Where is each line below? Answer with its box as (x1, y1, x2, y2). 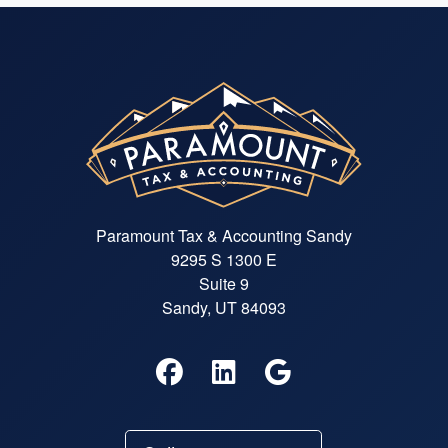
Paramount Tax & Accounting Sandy (95, 223, 352, 247)
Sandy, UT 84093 (161, 295, 286, 319)
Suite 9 (198, 271, 249, 295)
